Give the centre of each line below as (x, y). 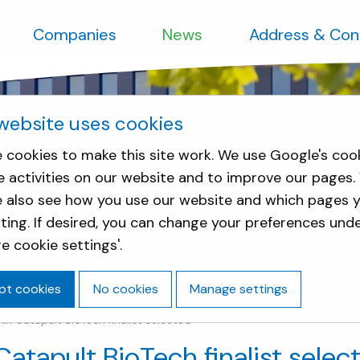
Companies (74, 35)
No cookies (125, 288)
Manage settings (238, 288)
